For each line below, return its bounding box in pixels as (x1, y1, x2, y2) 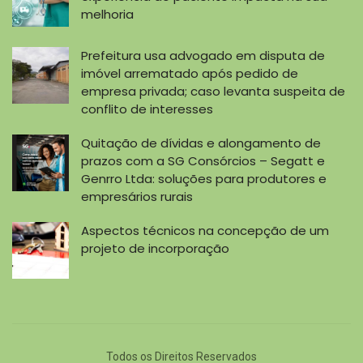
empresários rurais (81, 187, 193, 205)
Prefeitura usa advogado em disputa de (81, 46, 325, 64)
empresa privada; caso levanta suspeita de (81, 82, 345, 100)
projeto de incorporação (81, 239, 229, 257)
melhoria (81, 5, 134, 23)
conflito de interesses (81, 100, 213, 117)
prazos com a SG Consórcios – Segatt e (81, 152, 325, 169)
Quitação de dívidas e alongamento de (81, 134, 321, 152)
